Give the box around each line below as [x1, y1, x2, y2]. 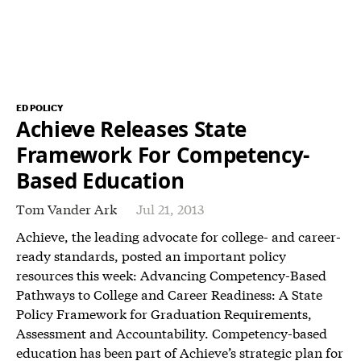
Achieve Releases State [16, 114, 247, 144]
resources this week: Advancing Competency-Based [16, 265, 326, 284]
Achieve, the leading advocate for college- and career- [16, 226, 341, 246]
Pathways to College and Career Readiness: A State [16, 284, 322, 304]
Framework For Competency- [16, 140, 309, 170]
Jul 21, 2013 [136, 199, 204, 218]
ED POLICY [16, 102, 63, 114]
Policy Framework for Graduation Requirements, [16, 304, 312, 323]
